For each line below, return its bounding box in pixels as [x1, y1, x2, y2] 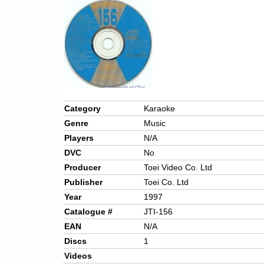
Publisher [64, 177, 103, 187]
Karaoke [144, 104, 175, 114]
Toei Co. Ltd [144, 177, 189, 187]
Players [64, 133, 94, 143]
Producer [64, 163, 101, 173]
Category [64, 104, 101, 114]
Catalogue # [64, 207, 113, 217]
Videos [64, 251, 92, 261]
